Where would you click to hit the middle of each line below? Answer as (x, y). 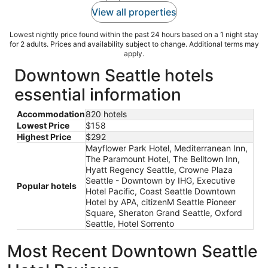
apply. (134, 53)
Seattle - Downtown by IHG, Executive (160, 180)
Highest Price (44, 136)
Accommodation (51, 114)
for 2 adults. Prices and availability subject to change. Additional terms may (134, 44)
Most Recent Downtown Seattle (132, 251)
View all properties (134, 12)
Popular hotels (47, 185)
